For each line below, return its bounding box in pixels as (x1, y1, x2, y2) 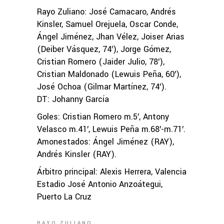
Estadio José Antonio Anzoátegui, (37, 178, 162, 190)
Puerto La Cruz (37, 190, 91, 202)
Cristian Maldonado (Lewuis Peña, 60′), (37, 68, 181, 80)
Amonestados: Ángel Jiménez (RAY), (37, 135, 174, 147)
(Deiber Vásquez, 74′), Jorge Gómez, (37, 43, 171, 55)
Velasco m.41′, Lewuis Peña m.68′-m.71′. (37, 123, 185, 135)
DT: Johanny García (37, 93, 109, 105)
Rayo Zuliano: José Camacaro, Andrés (37, 5, 176, 17)
